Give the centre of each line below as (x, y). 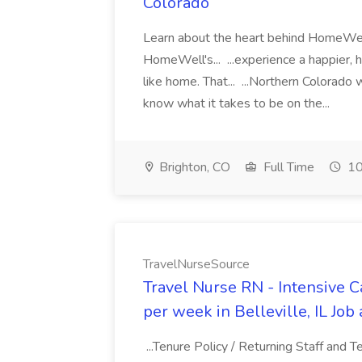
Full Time (287, 167)
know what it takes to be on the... (238, 103)
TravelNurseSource (196, 264)
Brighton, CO (193, 167)
